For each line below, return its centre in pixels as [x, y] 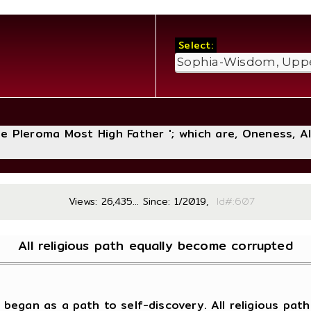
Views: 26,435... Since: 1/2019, [139, 201]
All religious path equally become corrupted [155, 245]
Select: [196, 45]
